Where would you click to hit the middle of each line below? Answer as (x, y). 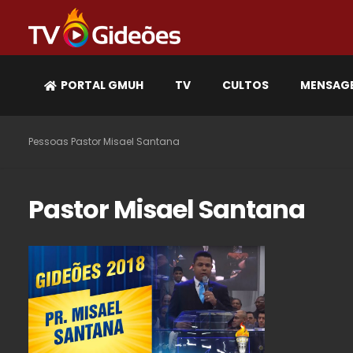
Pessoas (48, 141)
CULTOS (245, 85)
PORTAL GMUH (102, 85)
